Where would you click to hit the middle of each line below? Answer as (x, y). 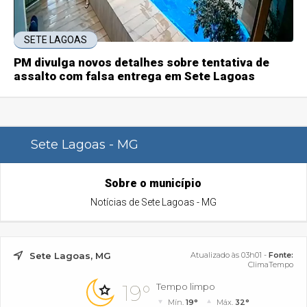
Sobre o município (153, 183)
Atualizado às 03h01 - (229, 255)
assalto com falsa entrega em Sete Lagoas (135, 76)
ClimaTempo (270, 264)
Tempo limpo (186, 286)
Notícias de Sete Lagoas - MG (153, 202)
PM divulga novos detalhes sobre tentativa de (142, 62)
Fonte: (281, 255)
